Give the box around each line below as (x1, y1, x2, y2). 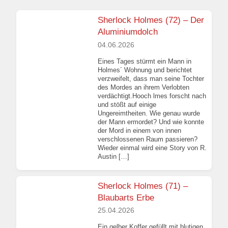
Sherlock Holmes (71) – (98, 181, 188, 191)
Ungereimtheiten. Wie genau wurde (98, 109, 200, 117)
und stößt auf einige (98, 100, 156, 108)
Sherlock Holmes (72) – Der (98, 15, 204, 25)
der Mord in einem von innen (98, 126, 181, 134)
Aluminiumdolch (98, 27, 158, 37)
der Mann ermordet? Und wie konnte (98, 118, 204, 126)
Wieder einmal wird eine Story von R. (98, 144, 207, 152)
